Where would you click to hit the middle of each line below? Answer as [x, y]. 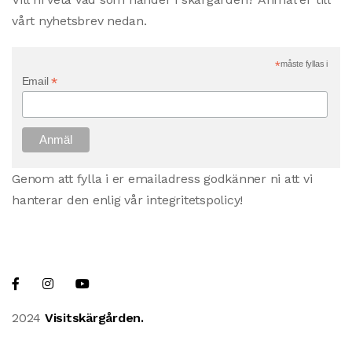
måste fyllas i [304, 63]
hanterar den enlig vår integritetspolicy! [128, 200]
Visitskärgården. [94, 318]
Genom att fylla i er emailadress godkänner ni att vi [162, 179]
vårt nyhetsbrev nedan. [79, 20]
